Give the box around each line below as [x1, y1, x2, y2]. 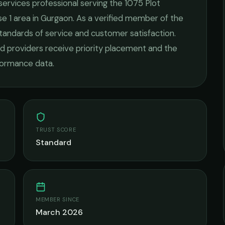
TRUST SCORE [36, 126, 76, 133]
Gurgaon [41, 13, 73, 24]
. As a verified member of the [73, 13, 183, 24]
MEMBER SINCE [36, 196, 79, 203]
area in [12, 13, 41, 24]
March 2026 [36, 207, 83, 217]
